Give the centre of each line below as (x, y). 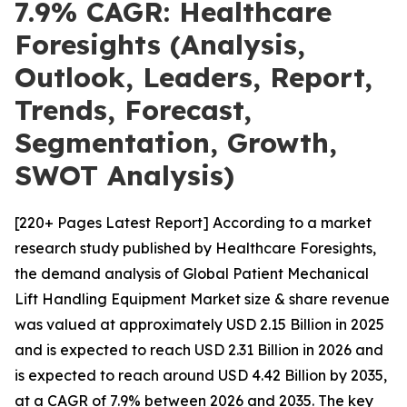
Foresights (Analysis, (160, 45)
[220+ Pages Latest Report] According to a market (193, 223)
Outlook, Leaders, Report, (194, 77)
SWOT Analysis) (124, 175)
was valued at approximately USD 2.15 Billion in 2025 (199, 324)
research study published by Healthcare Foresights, (195, 248)
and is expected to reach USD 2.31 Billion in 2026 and (199, 350)
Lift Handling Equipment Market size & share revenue (202, 299)
